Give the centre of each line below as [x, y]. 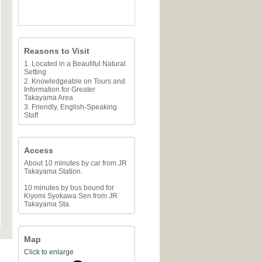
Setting [35, 72]
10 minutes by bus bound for [69, 188]
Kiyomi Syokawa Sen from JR [71, 196]
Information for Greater [60, 89]
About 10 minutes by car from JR [75, 163]
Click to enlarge [49, 252]
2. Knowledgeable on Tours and [75, 81]
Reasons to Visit [57, 51]
